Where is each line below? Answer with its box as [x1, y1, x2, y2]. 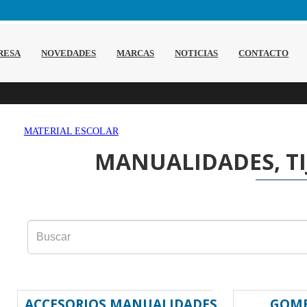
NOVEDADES [41, 47, 97, 58]
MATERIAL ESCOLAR [23, 125, 119, 136]
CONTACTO [238, 47, 289, 58]
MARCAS [116, 47, 155, 58]
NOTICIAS [175, 47, 219, 58]
